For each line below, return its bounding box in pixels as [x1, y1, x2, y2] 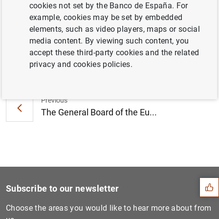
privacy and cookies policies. [29, 60, 133, 69]
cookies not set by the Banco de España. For [29, 1, 188, 10]
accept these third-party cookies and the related [29, 48, 199, 57]
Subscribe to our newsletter [6, 183, 119, 194]
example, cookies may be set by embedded [29, 13, 183, 22]
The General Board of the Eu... [41, 107, 157, 118]
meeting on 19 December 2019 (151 [45, 5, 173, 15]
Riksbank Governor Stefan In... [61, 68, 178, 79]
